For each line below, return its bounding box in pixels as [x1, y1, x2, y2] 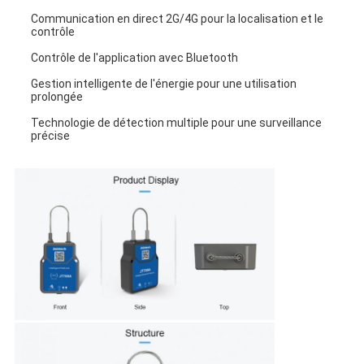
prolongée [30, 89, 83, 103]
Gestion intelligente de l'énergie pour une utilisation [30, 76, 297, 90]
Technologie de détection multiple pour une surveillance [30, 115, 322, 129]
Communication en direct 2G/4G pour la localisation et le [30, 11, 323, 25]
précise [30, 128, 70, 142]
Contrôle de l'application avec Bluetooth [30, 50, 238, 64]
